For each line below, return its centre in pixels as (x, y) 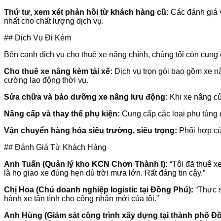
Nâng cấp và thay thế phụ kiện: (62, 113)
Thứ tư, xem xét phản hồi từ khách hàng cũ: (86, 12)
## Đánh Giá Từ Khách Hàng (55, 147)
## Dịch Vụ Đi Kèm (37, 37)
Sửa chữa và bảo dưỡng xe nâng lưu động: (86, 97)
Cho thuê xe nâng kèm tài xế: (58, 71)
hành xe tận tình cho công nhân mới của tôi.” (81, 198)
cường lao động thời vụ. (46, 80)
